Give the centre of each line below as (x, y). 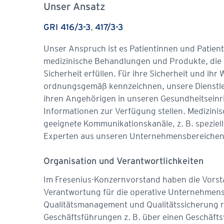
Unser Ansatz (74, 7)
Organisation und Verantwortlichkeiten (123, 161)
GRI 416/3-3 (67, 27)
